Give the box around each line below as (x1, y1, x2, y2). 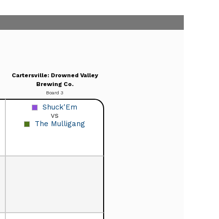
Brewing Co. (36, 80, 74, 88)
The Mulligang (35, 119, 85, 128)
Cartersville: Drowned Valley (11, 71, 98, 79)
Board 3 (46, 89, 64, 95)
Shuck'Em (43, 102, 77, 111)
